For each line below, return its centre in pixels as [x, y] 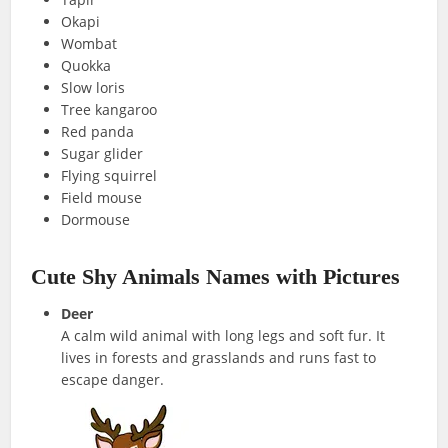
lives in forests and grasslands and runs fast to [219, 357]
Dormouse [96, 219]
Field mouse [102, 197]
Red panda [98, 131]
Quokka [86, 65]
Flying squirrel [109, 175]
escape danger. [113, 379]
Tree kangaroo [109, 109]
